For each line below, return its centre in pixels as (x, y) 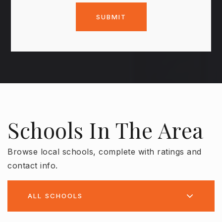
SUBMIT (111, 17)
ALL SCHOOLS (55, 196)
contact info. (33, 165)
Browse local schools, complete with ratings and (105, 151)
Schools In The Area (106, 130)
